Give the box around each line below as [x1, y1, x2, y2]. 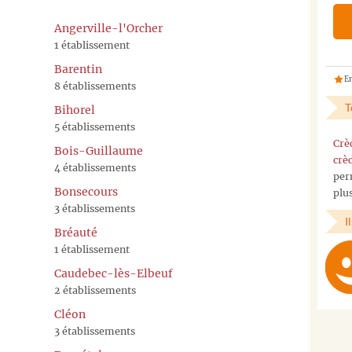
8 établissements [54, 80, 136, 93]
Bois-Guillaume [54, 144, 143, 159]
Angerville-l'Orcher [54, 21, 163, 36]
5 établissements [54, 121, 135, 134]
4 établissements [54, 162, 136, 174]
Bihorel [54, 103, 95, 118]
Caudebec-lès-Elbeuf [54, 266, 173, 281]
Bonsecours [54, 185, 118, 200]
